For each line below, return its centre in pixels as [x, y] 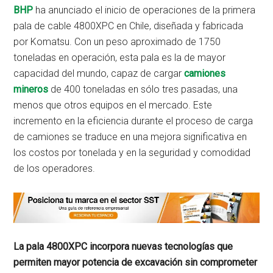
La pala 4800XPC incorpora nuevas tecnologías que [123, 246]
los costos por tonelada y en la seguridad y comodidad [132, 153]
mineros [31, 89]
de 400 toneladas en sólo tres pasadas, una [144, 89]
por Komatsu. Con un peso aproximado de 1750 [117, 42]
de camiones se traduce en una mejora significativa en [130, 137]
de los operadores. [55, 168]
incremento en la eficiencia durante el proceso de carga [133, 121]
